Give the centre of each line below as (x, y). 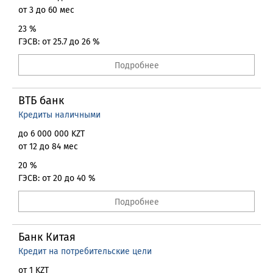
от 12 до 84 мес (48, 147)
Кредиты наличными (59, 115)
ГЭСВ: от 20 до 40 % (57, 178)
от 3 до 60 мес (46, 10)
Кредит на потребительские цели (85, 251)
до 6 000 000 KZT (51, 134)
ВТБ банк (41, 101)
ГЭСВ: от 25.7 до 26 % (59, 42)
